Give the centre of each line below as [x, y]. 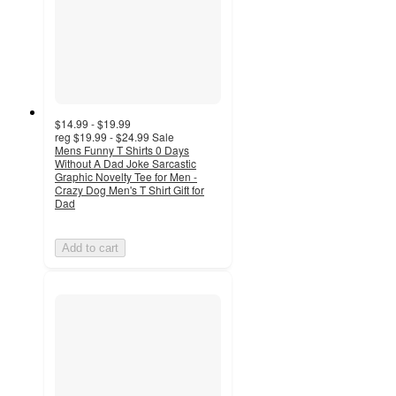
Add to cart [90, 248]
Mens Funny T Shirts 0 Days [122, 150]
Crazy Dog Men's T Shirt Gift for [129, 190]
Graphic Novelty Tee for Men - [126, 177]
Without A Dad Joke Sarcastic [126, 164]
